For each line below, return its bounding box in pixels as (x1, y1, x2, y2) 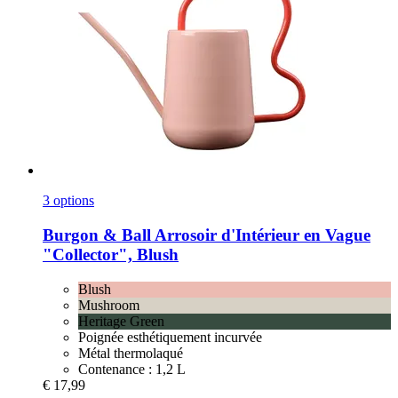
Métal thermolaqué (78, 345, 183, 361)
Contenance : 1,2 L (78, 361, 186, 377)
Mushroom (78, 297, 139, 313)
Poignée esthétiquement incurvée (78, 329, 262, 345)
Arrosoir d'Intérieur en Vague (151, 226, 370, 245)
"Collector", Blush (43, 245, 179, 265)
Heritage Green (78, 313, 164, 329)
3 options (43, 193, 94, 209)
